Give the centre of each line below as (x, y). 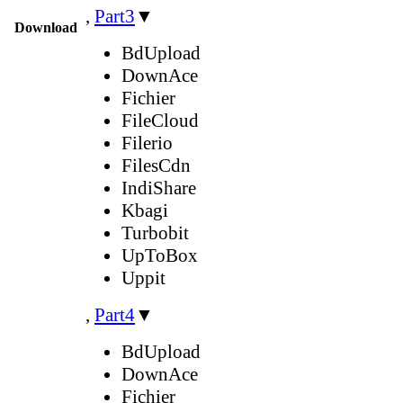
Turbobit (155, 233)
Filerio (147, 143)
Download (46, 27)
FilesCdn (156, 165)
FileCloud (160, 120)
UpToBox (160, 255)
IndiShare (159, 188)
